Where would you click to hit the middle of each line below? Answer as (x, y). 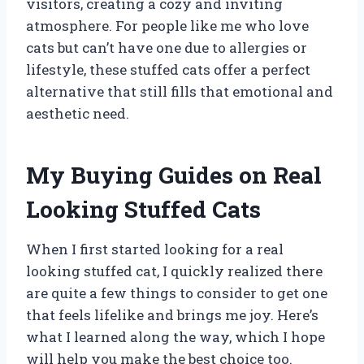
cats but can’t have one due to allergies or (167, 47)
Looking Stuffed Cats (143, 209)
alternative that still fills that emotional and (180, 91)
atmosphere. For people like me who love (167, 25)
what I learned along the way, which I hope (175, 336)
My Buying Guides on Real (174, 175)
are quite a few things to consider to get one (177, 292)
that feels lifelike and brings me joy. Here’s (172, 314)
